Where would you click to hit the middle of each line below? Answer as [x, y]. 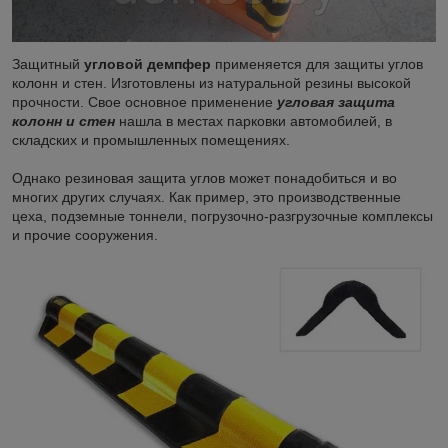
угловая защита [336, 102]
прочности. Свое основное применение [144, 102]
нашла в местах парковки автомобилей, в [253, 121]
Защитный [48, 64]
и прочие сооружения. [85, 235]
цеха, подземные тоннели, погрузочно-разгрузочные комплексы [222, 216]
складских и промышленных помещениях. [151, 140]
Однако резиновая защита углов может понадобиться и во [204, 178]
